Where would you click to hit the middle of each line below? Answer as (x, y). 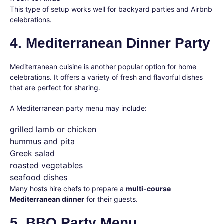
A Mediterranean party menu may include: (78, 108)
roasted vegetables (46, 165)
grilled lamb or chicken (53, 129)
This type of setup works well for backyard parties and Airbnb (111, 9)
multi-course (148, 189)
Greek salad (32, 153)
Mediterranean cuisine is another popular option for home (103, 67)
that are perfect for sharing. (55, 88)
